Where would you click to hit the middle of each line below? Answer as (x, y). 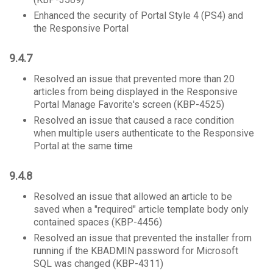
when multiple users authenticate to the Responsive (144, 133)
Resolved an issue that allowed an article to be (133, 197)
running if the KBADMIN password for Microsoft (136, 251)
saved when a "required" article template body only (141, 209)
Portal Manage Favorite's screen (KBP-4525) (129, 105)
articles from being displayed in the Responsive (136, 92)
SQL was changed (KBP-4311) (98, 264)
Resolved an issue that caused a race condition (134, 120)
